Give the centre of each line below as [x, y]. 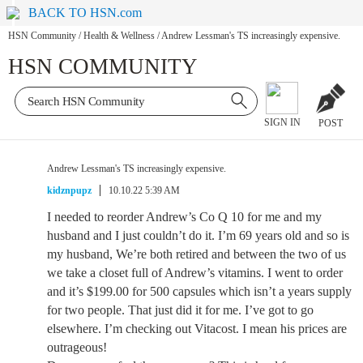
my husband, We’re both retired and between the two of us [196, 254]
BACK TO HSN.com [85, 13]
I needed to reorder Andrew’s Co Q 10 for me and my [184, 217]
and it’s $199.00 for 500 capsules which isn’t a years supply [199, 291]
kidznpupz [69, 190]
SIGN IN [282, 123]
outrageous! [77, 347]
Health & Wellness [119, 36]
